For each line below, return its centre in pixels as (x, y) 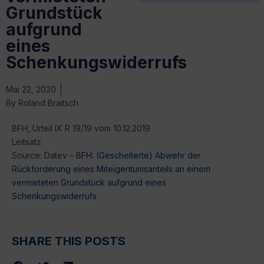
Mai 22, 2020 (31, 89)
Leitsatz (27, 141)
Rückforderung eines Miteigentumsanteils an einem (111, 169)
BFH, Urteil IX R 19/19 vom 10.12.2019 (81, 128)
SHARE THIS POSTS (69, 241)
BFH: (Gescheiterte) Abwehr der (138, 155)
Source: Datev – (44, 155)
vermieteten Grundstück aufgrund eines (89, 182)
